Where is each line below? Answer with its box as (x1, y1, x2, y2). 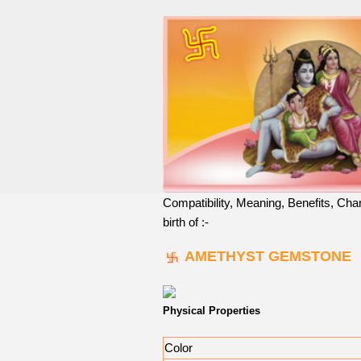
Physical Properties (163, 305, 260, 317)
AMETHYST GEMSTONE (185, 248, 351, 265)
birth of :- (163, 215, 209, 230)
